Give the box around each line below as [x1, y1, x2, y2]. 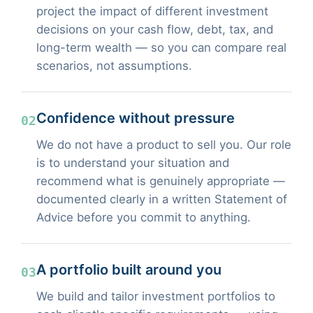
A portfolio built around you [36, 261, 221, 278]
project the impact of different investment [36, 3, 268, 18]
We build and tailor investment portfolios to [36, 289, 275, 303]
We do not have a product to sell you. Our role [36, 137, 291, 152]
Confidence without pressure [36, 109, 235, 126]
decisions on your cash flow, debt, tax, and [36, 22, 273, 36]
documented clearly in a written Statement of [36, 191, 287, 206]
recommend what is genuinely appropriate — [36, 173, 285, 188]
